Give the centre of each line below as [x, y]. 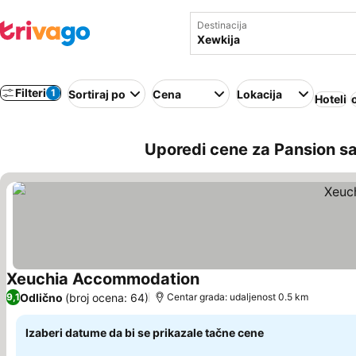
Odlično [41, 297]
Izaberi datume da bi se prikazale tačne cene [145, 333]
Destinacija [222, 25]
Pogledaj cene [241, 288]
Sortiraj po [97, 94]
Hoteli [331, 99]
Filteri [31, 93]
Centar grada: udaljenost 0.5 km [238, 297]
